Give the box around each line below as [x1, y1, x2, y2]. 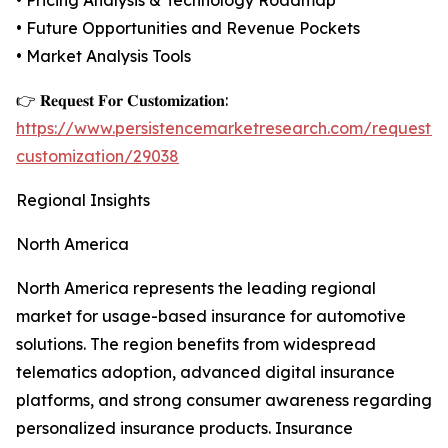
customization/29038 [16, 146, 179, 167]
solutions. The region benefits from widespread [16, 334, 376, 355]
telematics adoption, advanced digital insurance [16, 362, 395, 383]
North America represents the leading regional [16, 278, 376, 299]
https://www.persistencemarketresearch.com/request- [16, 118, 438, 139]
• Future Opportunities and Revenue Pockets [16, 18, 360, 39]
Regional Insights [16, 190, 150, 211]
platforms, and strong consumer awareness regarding [16, 390, 432, 411]
